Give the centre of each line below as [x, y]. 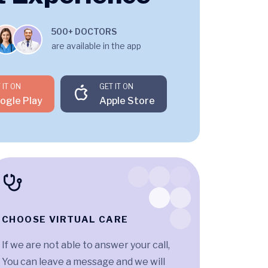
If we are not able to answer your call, [86, 245]
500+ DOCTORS [84, 31]
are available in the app [96, 45]
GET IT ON [116, 87]
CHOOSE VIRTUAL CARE [65, 220]
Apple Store [127, 101]
